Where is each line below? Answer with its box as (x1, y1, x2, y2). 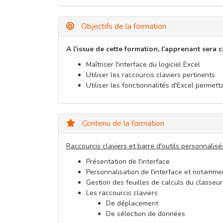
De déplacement (106, 198, 158, 208)
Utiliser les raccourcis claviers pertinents (86, 70, 215, 80)
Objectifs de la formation (79, 20, 166, 32)
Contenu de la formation (80, 117, 164, 129)
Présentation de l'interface (86, 156, 170, 166)
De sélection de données (106, 209, 185, 219)
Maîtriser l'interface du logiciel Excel (86, 59, 200, 69)
